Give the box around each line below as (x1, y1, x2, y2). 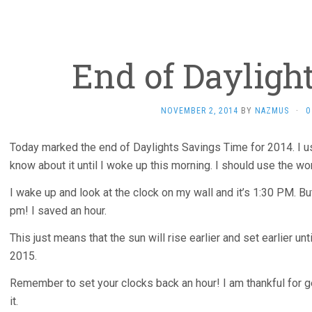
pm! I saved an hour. (10, 204, 107, 217)
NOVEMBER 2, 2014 (161, 106, 238, 116)
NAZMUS (255, 106, 289, 116)
